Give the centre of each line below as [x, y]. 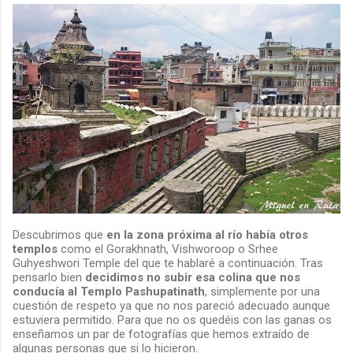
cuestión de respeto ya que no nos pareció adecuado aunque [171, 305]
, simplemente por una [262, 291]
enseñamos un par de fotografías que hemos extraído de [161, 334]
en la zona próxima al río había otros [207, 234]
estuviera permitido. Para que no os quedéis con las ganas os [172, 320]
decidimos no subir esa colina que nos [193, 277]
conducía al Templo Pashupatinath [109, 291]
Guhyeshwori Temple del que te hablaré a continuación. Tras [168, 263]
